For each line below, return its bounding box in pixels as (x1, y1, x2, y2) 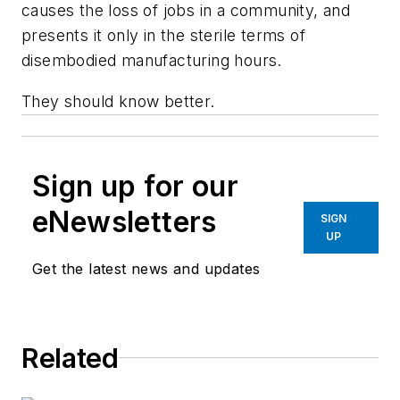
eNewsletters (32, 204, 217, 239)
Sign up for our (32, 168, 238, 204)
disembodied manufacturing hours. (21, 50, 282, 70)
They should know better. (21, 91, 215, 111)
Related (21, 341, 119, 374)
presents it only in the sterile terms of (21, 25, 305, 45)
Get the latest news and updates (32, 259, 261, 278)
